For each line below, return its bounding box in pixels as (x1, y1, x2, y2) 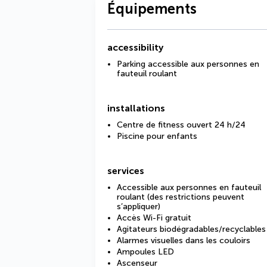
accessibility (107, 42, 163, 53)
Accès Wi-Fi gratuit (117, 213, 191, 223)
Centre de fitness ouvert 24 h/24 (117, 120, 246, 130)
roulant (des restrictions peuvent (117, 192, 244, 202)
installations (107, 103, 165, 114)
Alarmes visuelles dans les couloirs (117, 235, 250, 246)
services (107, 165, 144, 176)
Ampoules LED (117, 247, 174, 257)
